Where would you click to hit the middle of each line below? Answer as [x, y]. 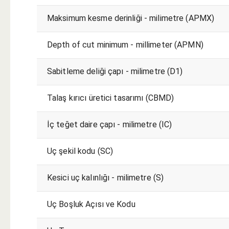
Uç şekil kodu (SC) [80, 151]
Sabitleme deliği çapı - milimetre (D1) [115, 71]
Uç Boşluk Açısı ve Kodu [91, 204]
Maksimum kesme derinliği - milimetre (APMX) [131, 18]
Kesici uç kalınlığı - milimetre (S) [106, 177]
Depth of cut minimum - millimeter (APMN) [125, 44]
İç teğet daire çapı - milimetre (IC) [110, 124]
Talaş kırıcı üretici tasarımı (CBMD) [111, 98]
